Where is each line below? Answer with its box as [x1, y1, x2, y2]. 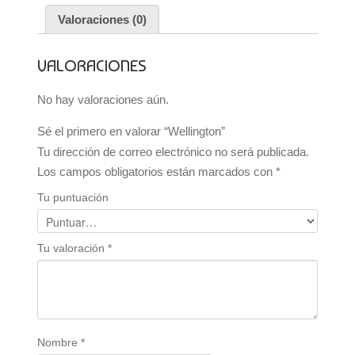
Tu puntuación [36, 190, 109, 204]
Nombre [36, 335, 81, 349]
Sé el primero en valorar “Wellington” [36, 124, 225, 138]
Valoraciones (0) [57, 12, 147, 26]
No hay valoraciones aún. [36, 92, 169, 106]
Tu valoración [36, 241, 108, 254]
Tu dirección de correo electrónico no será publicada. [36, 144, 309, 158]
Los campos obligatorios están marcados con [36, 164, 276, 178]
